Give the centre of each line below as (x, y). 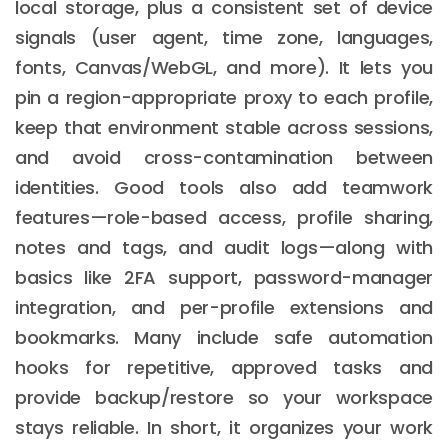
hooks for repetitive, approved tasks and (224, 367)
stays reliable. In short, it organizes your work (224, 427)
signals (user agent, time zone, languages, (224, 37)
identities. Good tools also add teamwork (224, 187)
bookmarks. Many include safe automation (224, 337)
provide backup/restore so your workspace (224, 397)
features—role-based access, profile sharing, (224, 217)
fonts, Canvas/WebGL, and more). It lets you (224, 67)
